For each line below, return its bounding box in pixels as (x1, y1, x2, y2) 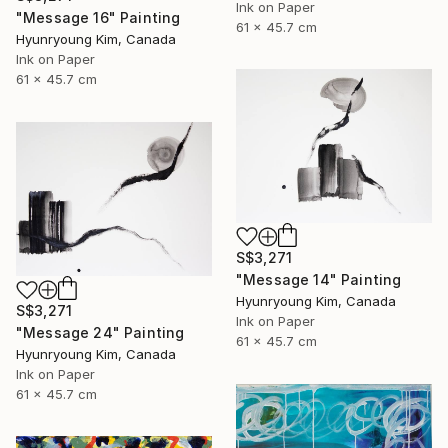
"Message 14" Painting (236, 270, 402, 288)
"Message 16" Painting (16, 9, 181, 27)
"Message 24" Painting (16, 324, 185, 342)
